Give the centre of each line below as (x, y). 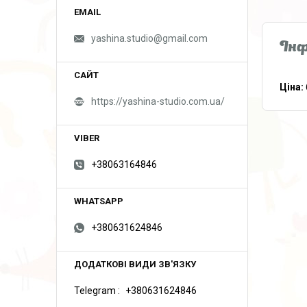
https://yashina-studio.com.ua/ (158, 101)
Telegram (95, 291)
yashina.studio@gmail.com (149, 38)
